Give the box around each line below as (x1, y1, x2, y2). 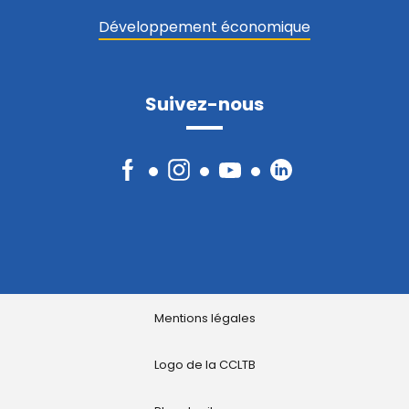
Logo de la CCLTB (153, 355, 256, 373)
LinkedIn (269, 166, 327, 188)
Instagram (167, 166, 242, 188)
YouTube (218, 166, 280, 188)
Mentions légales (153, 309, 256, 327)
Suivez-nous (145, 90, 264, 117)
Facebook (116, 166, 188, 188)
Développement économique (99, 16, 310, 37)
